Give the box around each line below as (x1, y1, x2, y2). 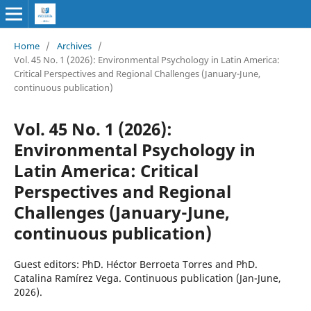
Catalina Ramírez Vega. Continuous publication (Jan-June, (13, 271, 281, 285)
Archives (56, 39, 92, 52)
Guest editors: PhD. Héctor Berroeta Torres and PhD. (13, 257, 258, 271)
